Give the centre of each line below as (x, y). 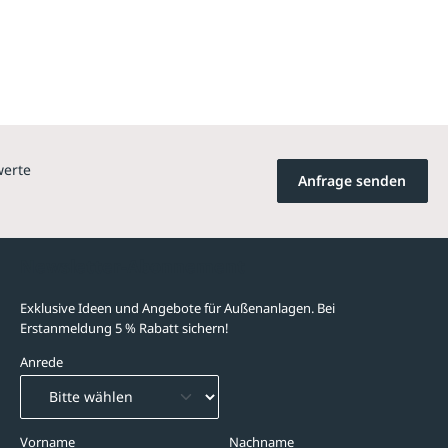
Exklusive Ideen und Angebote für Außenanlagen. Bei (177, 307)
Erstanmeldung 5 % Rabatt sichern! (124, 327)
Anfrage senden (352, 180)
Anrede (41, 361)
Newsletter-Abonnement (132, 265)
